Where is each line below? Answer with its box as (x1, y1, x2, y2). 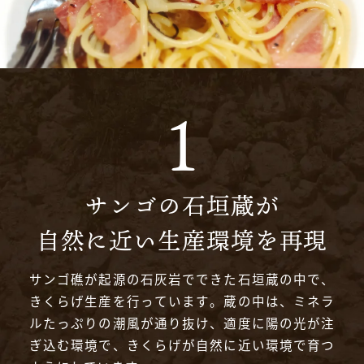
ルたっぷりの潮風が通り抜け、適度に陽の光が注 (28, 313, 336, 332)
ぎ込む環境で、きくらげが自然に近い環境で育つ (28, 335, 336, 354)
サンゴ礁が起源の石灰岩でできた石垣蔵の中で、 (28, 269, 336, 288)
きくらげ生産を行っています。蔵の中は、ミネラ (28, 291, 336, 310)
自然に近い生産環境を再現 (36, 223, 328, 258)
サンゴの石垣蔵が (84, 188, 279, 223)
